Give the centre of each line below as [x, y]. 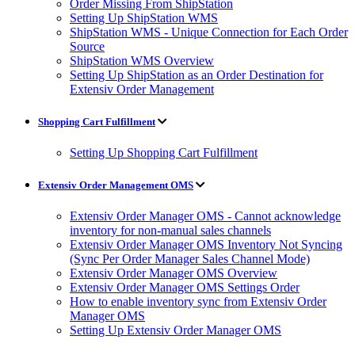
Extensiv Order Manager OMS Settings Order [185, 288]
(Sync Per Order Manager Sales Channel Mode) [190, 259]
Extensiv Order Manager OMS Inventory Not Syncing [206, 245]
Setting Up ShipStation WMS [144, 17]
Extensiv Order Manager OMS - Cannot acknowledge [205, 216]
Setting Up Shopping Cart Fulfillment [164, 152]
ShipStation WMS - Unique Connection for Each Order [209, 32]
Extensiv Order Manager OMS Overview [174, 273]
